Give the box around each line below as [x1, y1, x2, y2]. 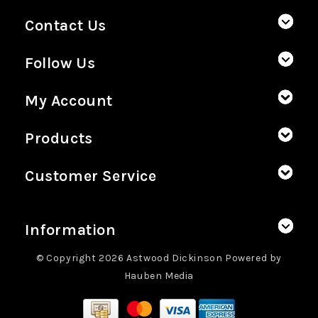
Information [25, 221, 116, 239]
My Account [25, 92, 113, 110]
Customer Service [25, 167, 157, 185]
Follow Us [25, 54, 96, 72]
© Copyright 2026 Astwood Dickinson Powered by [35, 252, 282, 264]
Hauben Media [124, 270, 194, 282]
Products [25, 129, 93, 148]
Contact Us [25, 16, 106, 35]
